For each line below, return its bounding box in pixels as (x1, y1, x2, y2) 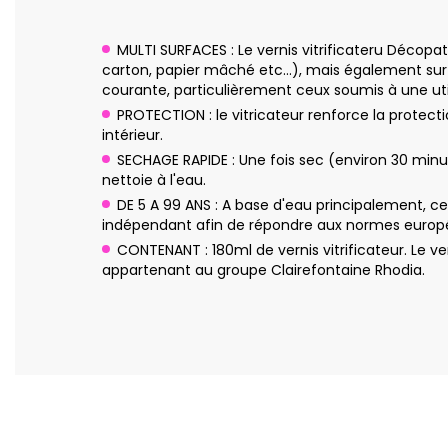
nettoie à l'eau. (102, 169, 206, 190)
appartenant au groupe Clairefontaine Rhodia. (102, 259, 425, 280)
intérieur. (102, 124, 163, 145)
